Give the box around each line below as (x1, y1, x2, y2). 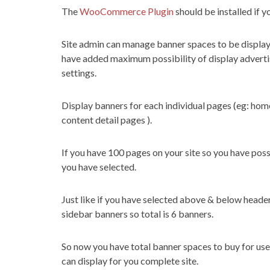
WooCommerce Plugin (80, 5, 174, 17)
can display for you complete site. (61, 255, 198, 266)
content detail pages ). (61, 114, 152, 125)
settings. (61, 67, 96, 78)
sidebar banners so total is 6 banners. (61, 208, 213, 219)
